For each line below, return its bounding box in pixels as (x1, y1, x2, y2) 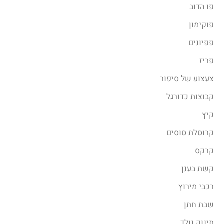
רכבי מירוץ (178, 181, 214, 193)
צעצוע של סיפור (160, 73, 214, 85)
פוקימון (189, 19, 214, 31)
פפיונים (188, 37, 214, 49)
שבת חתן (184, 199, 214, 211)
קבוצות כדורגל (166, 91, 214, 103)
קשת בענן (181, 163, 214, 175)
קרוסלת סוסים (166, 127, 214, 139)
